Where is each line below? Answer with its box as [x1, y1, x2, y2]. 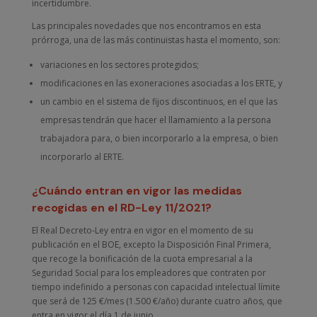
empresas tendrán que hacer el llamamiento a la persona [40, 114, 271, 126]
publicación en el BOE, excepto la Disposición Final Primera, [31, 238, 271, 250]
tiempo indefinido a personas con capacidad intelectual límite [31, 281, 280, 293]
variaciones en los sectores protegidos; [40, 59, 199, 71]
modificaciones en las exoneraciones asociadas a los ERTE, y [40, 77, 282, 89]
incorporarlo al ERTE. [40, 151, 124, 163]
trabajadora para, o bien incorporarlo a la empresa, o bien [40, 132, 278, 144]
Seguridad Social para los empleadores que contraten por [31, 267, 266, 279]
